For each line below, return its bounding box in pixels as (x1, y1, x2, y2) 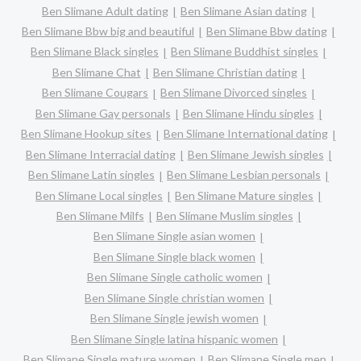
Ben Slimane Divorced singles (160, 85, 307, 100)
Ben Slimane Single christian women (85, 290, 264, 305)
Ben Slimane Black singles (31, 44, 159, 59)
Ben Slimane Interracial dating (25, 147, 176, 161)
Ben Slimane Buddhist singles (171, 44, 318, 59)
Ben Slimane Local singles (35, 188, 163, 202)
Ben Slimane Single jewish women (90, 311, 259, 326)
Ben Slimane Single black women (93, 249, 255, 263)
